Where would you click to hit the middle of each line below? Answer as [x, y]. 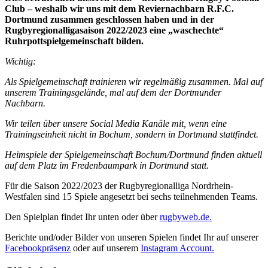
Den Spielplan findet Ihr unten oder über [82, 217]
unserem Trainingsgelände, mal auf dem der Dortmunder [113, 93]
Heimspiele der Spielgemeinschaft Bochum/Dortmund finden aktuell [133, 155]
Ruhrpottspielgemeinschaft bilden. [74, 41]
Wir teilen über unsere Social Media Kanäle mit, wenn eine [116, 124]
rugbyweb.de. [186, 217]
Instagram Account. [177, 248]
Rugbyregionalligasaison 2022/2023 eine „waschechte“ [114, 31]
